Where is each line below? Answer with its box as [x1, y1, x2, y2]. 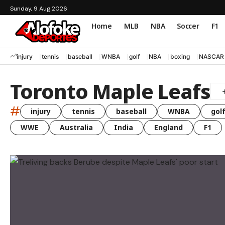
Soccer [177, 21, 199, 31]
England [154, 123, 183, 133]
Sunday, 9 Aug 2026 [10, 5, 67, 13]
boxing [170, 52, 190, 60]
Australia [60, 123, 93, 133]
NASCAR [199, 52, 224, 60]
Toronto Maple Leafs [10, 77, 210, 105]
